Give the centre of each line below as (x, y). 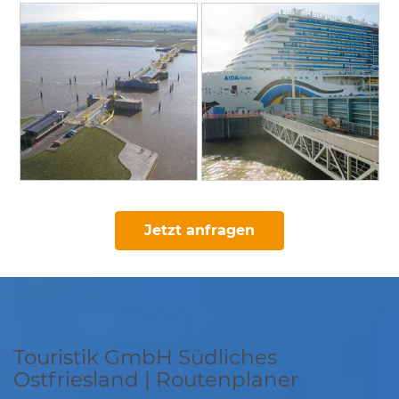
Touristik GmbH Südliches (145, 358)
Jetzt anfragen (199, 231)
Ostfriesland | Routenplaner (156, 380)
